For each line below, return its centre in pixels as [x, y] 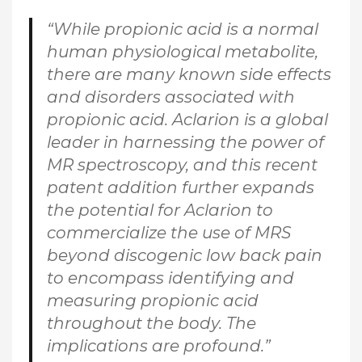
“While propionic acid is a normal [182, 29]
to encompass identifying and [170, 278]
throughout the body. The [151, 324]
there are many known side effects [189, 75]
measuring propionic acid [152, 301]
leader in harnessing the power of [185, 143]
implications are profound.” [158, 346]
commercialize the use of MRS [168, 233]
